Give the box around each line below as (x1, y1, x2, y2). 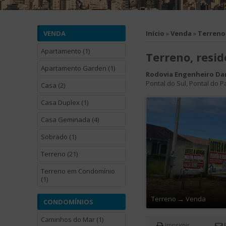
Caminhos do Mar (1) (40, 215, 103, 224)
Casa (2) (40, 81, 65, 90)
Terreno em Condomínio (40, 166, 115, 176)
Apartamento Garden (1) (40, 64, 115, 73)
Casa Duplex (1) (40, 98, 88, 107)
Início (145, 29, 164, 38)
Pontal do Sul (145, 79, 186, 88)
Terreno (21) (40, 149, 78, 158)
